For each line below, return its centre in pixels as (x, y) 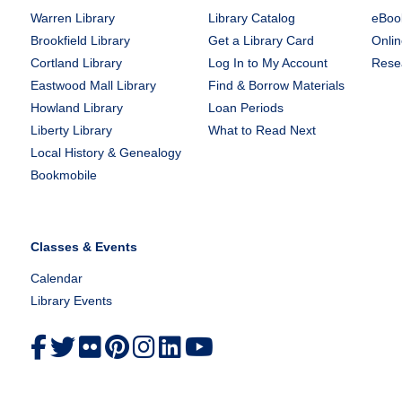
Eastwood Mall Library (93, 85)
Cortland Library (76, 63)
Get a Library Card (261, 40)
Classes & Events (83, 247)
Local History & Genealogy (105, 153)
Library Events (71, 301)
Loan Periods (245, 108)
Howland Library (76, 108)
